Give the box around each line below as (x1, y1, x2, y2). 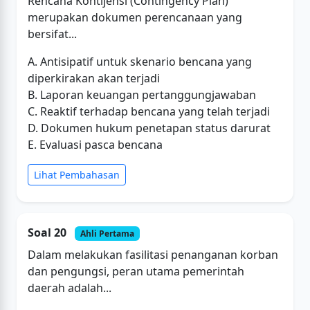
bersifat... (28, 26, 77, 42)
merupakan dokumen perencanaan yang (28, 9, 242, 25)
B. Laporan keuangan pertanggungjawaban (28, 86, 256, 102)
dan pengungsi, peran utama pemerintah (28, 263, 244, 279)
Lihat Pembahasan (34, 167, 120, 181)
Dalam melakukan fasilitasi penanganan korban (28, 246, 278, 262)
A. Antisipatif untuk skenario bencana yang (28, 53, 252, 69)
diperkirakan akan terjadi (28, 70, 160, 86)
